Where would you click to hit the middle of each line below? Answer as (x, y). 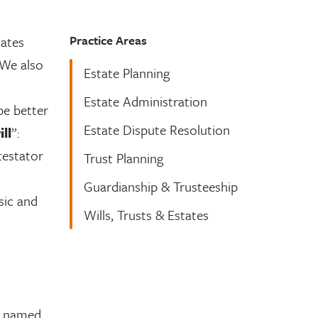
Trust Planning (123, 158)
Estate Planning (126, 73)
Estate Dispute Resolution (157, 130)
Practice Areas (108, 40)
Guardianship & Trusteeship (160, 186)
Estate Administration (145, 101)
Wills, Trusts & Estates (146, 215)
